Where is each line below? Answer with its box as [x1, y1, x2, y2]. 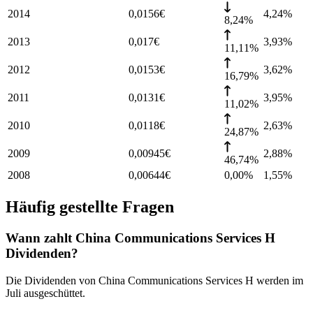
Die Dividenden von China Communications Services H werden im [6, 274, 303, 286]
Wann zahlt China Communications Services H [6, 230, 275, 245]
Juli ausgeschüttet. [6, 286, 85, 299]
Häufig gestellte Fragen [6, 198, 174, 217]
